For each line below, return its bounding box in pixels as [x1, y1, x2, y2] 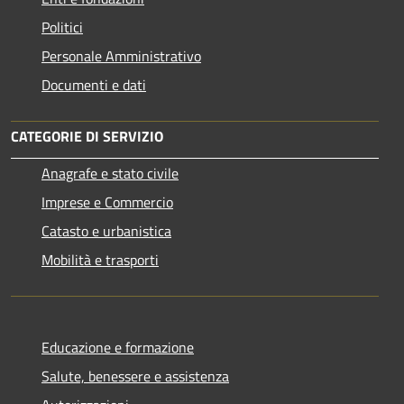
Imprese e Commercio [41, 190, 173, 213]
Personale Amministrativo [41, 44, 201, 67]
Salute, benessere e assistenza [41, 364, 229, 387]
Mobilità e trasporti [41, 248, 159, 271]
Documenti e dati [41, 73, 146, 96]
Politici [41, 15, 83, 38]
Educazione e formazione [41, 335, 194, 358]
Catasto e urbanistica [41, 219, 171, 242]
